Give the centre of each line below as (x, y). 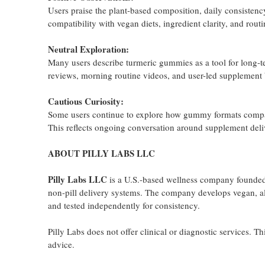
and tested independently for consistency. (124, 205)
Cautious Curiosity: (85, 101)
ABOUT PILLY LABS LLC (101, 153)
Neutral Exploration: (88, 49)
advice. (61, 244)
